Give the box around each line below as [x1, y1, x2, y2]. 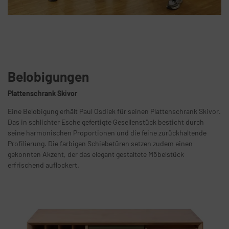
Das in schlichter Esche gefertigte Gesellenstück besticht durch [8, 118, 204, 127]
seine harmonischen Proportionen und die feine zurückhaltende [8, 128, 207, 138]
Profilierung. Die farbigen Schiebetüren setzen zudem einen [8, 139, 193, 148]
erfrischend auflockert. [8, 161, 79, 170]
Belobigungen [8, 68, 89, 85]
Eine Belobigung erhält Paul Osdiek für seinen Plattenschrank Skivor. [8, 107, 221, 116]
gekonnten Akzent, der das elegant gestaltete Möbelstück [8, 150, 184, 159]
